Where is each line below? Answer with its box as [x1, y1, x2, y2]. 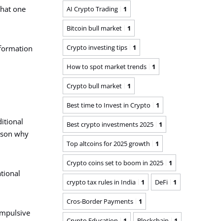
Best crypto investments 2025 [67, 119, 153, 129]
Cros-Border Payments [67, 196, 133, 206]
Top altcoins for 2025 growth [67, 139, 150, 148]
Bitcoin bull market [67, 23, 122, 33]
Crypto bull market [67, 81, 122, 90]
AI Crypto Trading [67, 4, 118, 13]
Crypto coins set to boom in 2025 [67, 158, 163, 167]
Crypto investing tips [67, 42, 127, 52]
